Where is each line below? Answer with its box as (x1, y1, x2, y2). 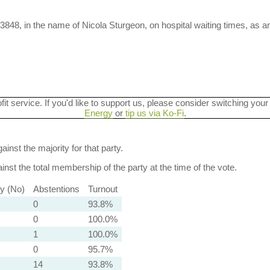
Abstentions (33, 184, 80, 194)
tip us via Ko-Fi (125, 108, 184, 118)
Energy (84, 108, 113, 118)
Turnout (87, 184, 118, 194)
